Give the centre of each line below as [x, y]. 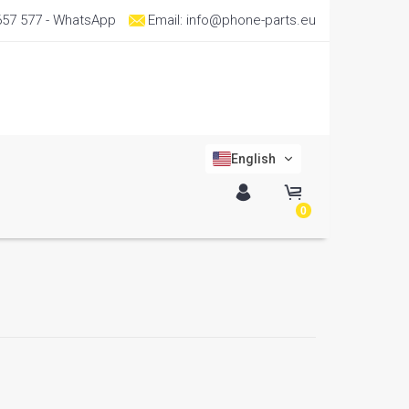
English [253, 159]
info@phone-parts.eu [251, 20]
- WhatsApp [79, 20]
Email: [167, 20]
